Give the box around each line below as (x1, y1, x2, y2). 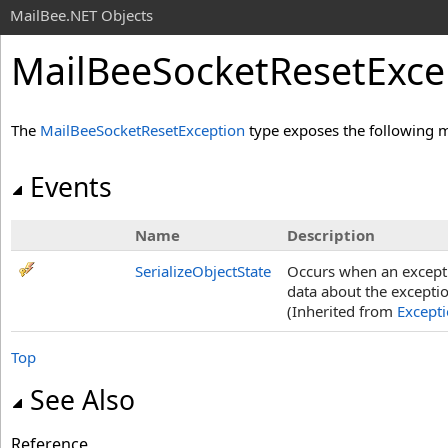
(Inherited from (287, 301, 397, 321)
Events (30, 169, 112, 205)
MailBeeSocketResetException (40, 120, 245, 140)
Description (287, 225, 375, 245)
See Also (30, 382, 135, 418)
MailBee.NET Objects (10, 5, 153, 25)
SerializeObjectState (135, 261, 271, 281)
